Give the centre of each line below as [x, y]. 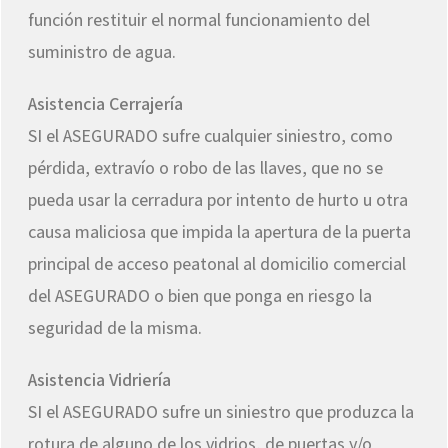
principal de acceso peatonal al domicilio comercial [217, 264]
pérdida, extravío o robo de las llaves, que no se [205, 168]
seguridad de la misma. [115, 328]
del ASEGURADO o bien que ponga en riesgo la [200, 296]
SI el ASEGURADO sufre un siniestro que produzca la [221, 412]
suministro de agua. [102, 52]
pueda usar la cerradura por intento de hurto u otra [218, 200]
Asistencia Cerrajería [105, 104]
